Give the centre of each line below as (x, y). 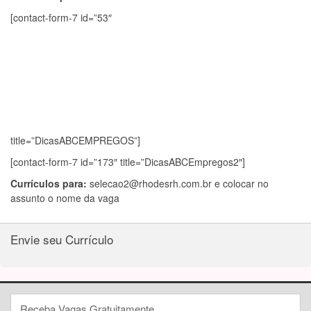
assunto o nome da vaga (65, 198)
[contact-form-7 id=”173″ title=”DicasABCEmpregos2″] (128, 162)
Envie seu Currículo (62, 239)
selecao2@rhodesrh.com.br (151, 183)
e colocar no (240, 183)
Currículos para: (50, 183)
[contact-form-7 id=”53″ (61, 17)
